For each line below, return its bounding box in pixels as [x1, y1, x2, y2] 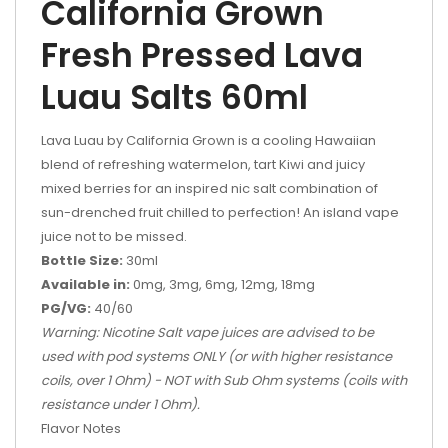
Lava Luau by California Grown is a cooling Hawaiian [41, 131, 376, 150]
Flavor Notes [41, 419, 121, 438]
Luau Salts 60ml [41, 74, 308, 121]
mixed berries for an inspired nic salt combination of [41, 179, 378, 198]
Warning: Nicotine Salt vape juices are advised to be [41, 323, 374, 342]
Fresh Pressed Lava [41, 32, 363, 79]
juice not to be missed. [41, 227, 187, 246]
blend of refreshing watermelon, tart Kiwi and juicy [41, 155, 365, 174]
